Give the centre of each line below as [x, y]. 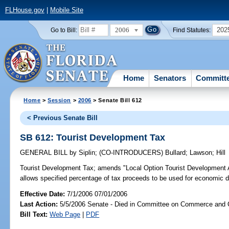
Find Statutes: [192, 30]
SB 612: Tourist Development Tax [93, 137]
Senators [170, 78]
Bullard [176, 153]
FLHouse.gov [25, 10]
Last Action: [39, 204]
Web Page [65, 214]
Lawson [201, 153]
